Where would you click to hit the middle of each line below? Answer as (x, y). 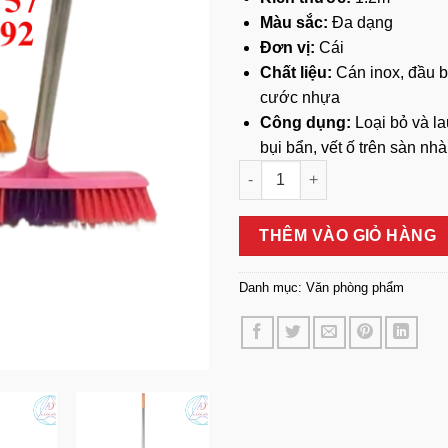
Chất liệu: (297, 72)
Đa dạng (360, 22)
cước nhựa (299, 97)
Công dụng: (305, 122)
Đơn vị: (287, 47)
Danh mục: (272, 287)
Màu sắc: (293, 22)
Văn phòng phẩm (355, 287)
